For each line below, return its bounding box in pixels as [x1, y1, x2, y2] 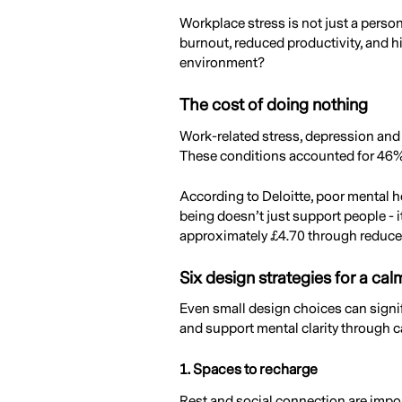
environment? [179, 54, 265, 73]
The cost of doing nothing [179, 93, 368, 116]
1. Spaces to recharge [179, 360, 318, 380]
